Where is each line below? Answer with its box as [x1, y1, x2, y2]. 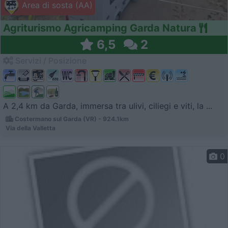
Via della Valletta [6, 124, 55, 132]
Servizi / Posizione [13, 55, 87, 66]
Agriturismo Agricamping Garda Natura [3, 22, 196, 35]
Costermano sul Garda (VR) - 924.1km [13, 115, 129, 123]
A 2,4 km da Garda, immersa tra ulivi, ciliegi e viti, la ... [3, 101, 212, 111]
